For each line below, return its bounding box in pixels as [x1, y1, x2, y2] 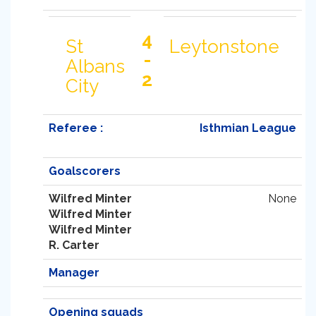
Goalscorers [49, 164, 121, 178]
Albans [66, 56, 125, 77]
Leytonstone [169, 36, 279, 57]
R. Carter [49, 238, 99, 252]
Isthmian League [200, 121, 296, 135]
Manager [49, 266, 99, 279]
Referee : [49, 121, 103, 135]
